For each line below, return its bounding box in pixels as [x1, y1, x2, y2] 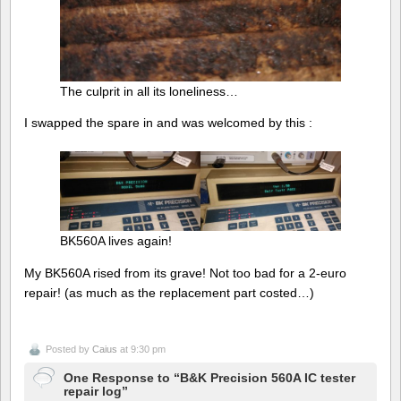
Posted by [46, 344, 92, 355]
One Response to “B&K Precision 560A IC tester [64, 371, 355, 386]
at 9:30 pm [117, 344, 166, 355]
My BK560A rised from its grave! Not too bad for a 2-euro [24, 265, 346, 280]
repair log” [64, 384, 128, 399]
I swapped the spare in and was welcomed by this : [24, 115, 312, 131]
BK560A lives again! [60, 233, 172, 248]
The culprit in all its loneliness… [60, 83, 238, 98]
